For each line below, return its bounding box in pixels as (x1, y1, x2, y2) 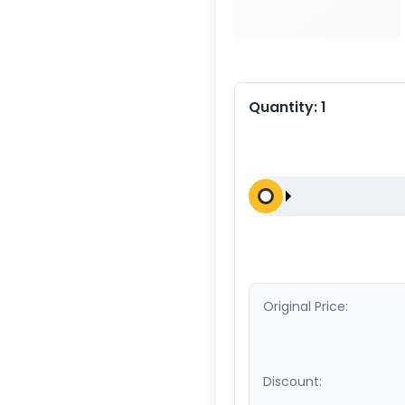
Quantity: (249, 96, 321, 118)
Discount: (263, 372, 322, 391)
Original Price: (263, 297, 348, 316)
